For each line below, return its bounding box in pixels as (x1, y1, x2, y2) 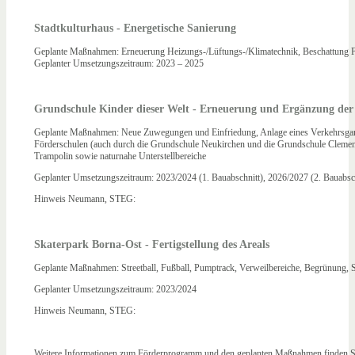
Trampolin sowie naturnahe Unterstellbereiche (34, 151, 206, 162)
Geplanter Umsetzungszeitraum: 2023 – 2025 (34, 58, 204, 69)
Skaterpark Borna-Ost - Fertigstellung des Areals (34, 238, 269, 251)
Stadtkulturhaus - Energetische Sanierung (34, 21, 236, 34)
